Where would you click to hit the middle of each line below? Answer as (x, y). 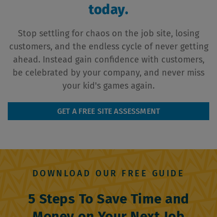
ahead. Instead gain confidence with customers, (108, 60)
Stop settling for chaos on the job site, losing (108, 33)
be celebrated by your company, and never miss (108, 73)
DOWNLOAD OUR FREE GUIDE (108, 173)
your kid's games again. (108, 86)
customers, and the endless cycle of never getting (108, 46)
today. (108, 9)
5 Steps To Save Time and (108, 199)
